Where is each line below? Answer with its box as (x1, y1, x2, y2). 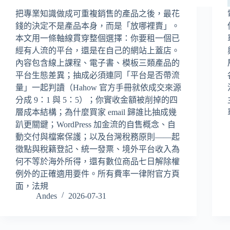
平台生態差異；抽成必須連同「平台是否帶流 (15, 70, 180, 80)
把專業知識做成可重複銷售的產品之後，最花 (15, 9, 180, 18)
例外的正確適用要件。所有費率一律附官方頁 (15, 169, 180, 178)
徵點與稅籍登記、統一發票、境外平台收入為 (15, 144, 180, 154)
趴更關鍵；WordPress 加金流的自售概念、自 (15, 120, 176, 129)
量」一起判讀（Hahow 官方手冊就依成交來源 (15, 83, 181, 92)
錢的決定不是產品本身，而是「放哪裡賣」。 (15, 21, 180, 30)
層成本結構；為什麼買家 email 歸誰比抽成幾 (15, 107, 177, 117)
